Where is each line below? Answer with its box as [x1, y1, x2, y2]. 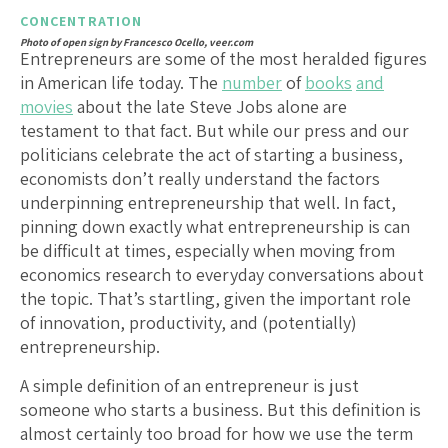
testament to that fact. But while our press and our [20, 118, 409, 142]
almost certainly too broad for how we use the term [20, 421, 413, 445]
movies [20, 94, 73, 118]
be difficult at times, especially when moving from [20, 238, 395, 262]
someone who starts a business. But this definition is [20, 397, 421, 421]
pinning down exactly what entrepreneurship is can [20, 214, 410, 238]
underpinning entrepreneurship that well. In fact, [20, 190, 396, 214]
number [222, 70, 282, 94]
